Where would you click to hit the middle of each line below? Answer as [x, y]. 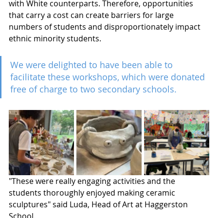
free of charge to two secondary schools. [95, 89]
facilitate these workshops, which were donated [109, 77]
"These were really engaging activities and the [93, 181]
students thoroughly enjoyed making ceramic [93, 193]
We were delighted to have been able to [93, 65]
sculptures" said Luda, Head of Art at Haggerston [99, 205]
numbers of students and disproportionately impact [106, 27]
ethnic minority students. [56, 39]
